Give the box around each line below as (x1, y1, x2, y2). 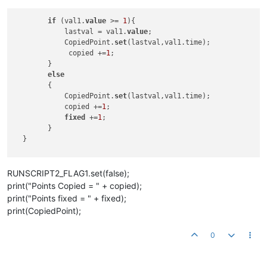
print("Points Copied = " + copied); (7, 181, 142, 191)
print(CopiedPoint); (7, 206, 81, 216)
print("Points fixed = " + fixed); (7, 193, 126, 203)
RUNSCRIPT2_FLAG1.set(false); (7, 168, 129, 178)
